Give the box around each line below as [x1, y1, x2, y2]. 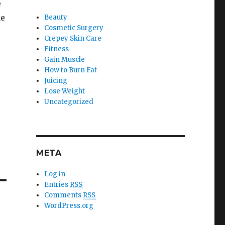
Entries [44, 180, 70, 189]
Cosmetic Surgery [44, 24, 104, 32]
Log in [44, 170, 66, 178]
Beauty [44, 13, 68, 22]
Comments [44, 191, 83, 199]
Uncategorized [44, 97, 94, 106]
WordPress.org [44, 201, 94, 210]
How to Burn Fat [44, 66, 97, 74]
